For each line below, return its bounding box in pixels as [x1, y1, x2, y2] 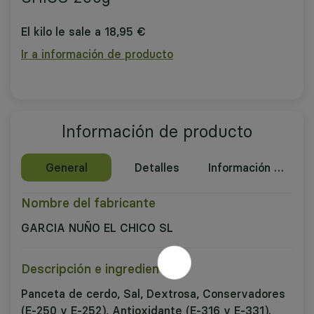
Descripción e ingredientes [21, 260, 179, 277]
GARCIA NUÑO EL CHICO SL [21, 220, 173, 235]
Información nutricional [273, 160, 284, 175]
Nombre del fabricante [21, 194, 156, 211]
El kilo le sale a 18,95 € [21, 24, 146, 39]
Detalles [134, 160, 179, 175]
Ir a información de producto [21, 46, 173, 61]
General [45, 160, 88, 175]
